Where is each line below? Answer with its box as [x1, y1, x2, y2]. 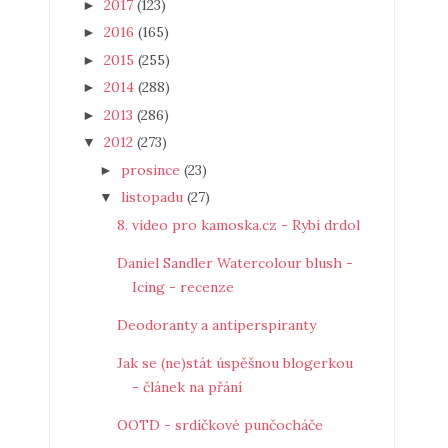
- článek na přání [131, 377, 242, 396]
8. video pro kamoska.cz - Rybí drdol [116, 215, 360, 234]
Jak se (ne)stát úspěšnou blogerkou [116, 353, 353, 372]
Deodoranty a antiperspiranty [116, 315, 316, 334]
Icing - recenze [131, 277, 234, 296]
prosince [120, 160, 184, 179]
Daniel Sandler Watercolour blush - [116, 253, 353, 272]
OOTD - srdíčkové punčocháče [116, 415, 323, 434]
